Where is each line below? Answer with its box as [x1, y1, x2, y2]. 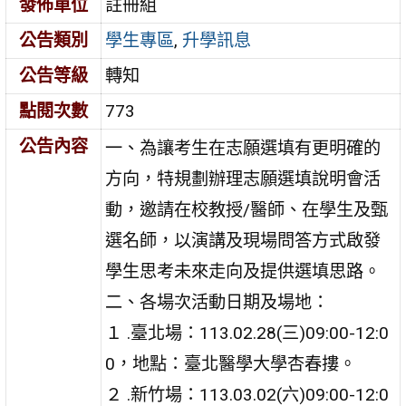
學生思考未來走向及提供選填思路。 [105, 260, 382, 282]
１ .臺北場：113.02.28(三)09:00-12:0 [105, 322, 390, 343]
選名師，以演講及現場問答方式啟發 [105, 229, 382, 251]
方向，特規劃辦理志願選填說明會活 [105, 168, 382, 189]
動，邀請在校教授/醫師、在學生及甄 [105, 198, 389, 220]
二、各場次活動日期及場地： [105, 291, 330, 313]
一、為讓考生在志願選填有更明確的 [105, 137, 382, 159]
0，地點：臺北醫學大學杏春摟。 [105, 353, 357, 374]
